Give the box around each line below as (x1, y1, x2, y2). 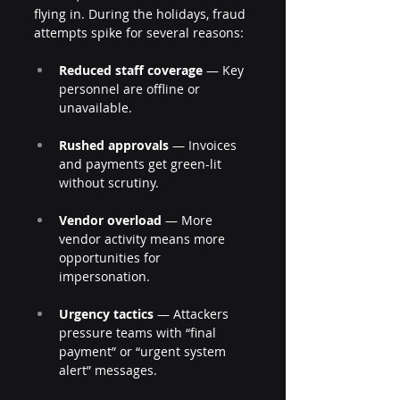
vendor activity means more (59, 230, 229, 247)
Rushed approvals (59, 137, 169, 154)
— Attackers (154, 305, 232, 322)
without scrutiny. (59, 174, 159, 191)
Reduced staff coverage (59, 62, 203, 79)
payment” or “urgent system (59, 343, 229, 360)
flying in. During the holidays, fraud (34, 5, 249, 22)
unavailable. (59, 99, 132, 116)
